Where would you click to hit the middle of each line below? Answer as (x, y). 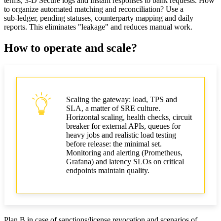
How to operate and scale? (71, 48)
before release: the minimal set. (114, 144)
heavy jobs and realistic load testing (121, 135)
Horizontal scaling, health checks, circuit (129, 117)
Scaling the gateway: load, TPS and (122, 99)
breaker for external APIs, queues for (123, 126)
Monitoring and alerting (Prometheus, (124, 152)
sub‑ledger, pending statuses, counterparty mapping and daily (99, 18)
